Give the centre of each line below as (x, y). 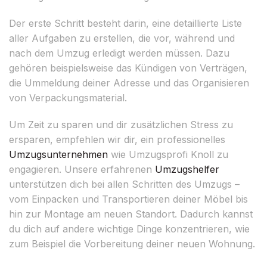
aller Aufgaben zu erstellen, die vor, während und (122, 38)
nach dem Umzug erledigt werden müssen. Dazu (119, 53)
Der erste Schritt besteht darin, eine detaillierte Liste (125, 23)
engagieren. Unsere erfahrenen (82, 169)
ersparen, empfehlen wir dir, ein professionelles (117, 139)
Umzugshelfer (187, 169)
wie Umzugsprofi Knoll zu (168, 154)
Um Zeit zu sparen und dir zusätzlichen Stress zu (121, 124)
